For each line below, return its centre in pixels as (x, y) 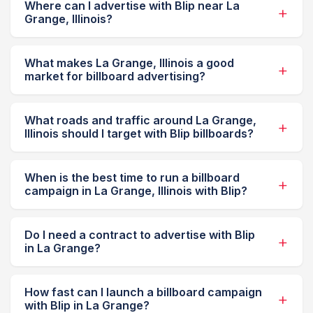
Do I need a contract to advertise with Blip (140, 235)
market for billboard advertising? (115, 77)
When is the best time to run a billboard (132, 178)
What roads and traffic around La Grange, (140, 121)
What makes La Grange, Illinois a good (129, 63)
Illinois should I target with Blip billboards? (139, 134)
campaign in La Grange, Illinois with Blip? (136, 191)
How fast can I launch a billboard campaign (143, 292)
